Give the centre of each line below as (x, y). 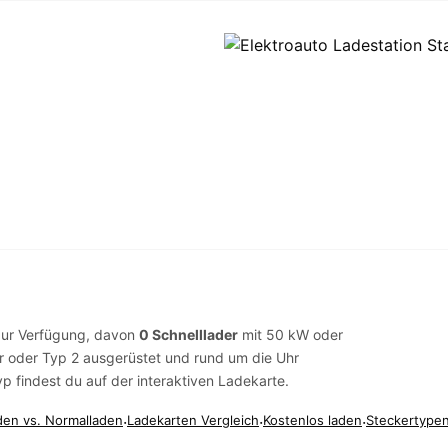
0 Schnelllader (188, 334)
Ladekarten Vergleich (193, 420)
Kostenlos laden (312, 420)
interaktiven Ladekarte (211, 380)
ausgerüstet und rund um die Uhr (189, 357)
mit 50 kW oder (290, 334)
